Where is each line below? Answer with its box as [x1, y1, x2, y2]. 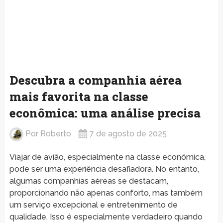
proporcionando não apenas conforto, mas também [9, 188, 203, 198]
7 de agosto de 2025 [89, 128, 167, 138]
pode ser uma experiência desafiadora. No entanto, [9, 164, 199, 174]
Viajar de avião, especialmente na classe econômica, [9, 152, 206, 162]
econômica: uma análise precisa [9, 105, 201, 121]
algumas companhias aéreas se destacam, [9, 176, 168, 186]
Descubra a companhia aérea [9, 72, 182, 88]
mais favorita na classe [9, 88, 148, 105]
